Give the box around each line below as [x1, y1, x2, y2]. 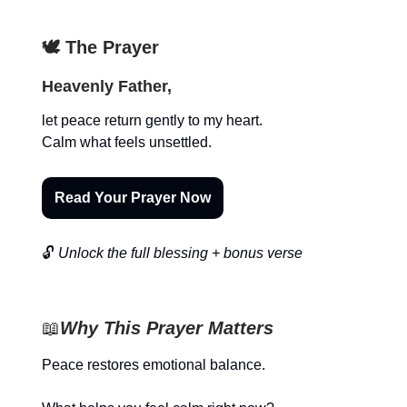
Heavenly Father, [42, 77, 172, 96]
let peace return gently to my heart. [42, 113, 263, 129]
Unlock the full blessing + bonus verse [55, 245, 303, 262]
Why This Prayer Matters [60, 318, 273, 339]
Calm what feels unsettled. [42, 134, 212, 151]
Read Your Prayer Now [55, 190, 211, 206]
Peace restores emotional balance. [42, 357, 265, 373]
